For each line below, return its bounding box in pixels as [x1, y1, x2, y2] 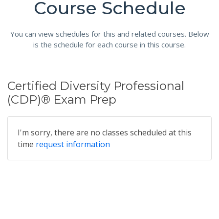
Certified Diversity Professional [7, 79, 184, 93]
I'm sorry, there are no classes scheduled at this [18, 127, 192, 138]
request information [36, 139, 110, 150]
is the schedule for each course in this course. [33, 40, 186, 49]
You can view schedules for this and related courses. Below [10, 29, 209, 39]
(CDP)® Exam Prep [7, 92, 116, 107]
